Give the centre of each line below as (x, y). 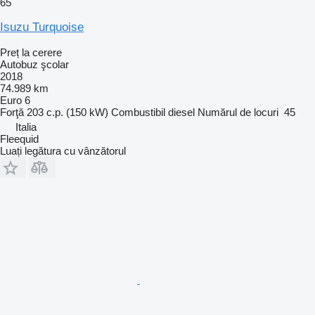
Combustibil (138, 112)
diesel (181, 112)
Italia (26, 127)
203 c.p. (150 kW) (67, 112)
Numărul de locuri (238, 112)
